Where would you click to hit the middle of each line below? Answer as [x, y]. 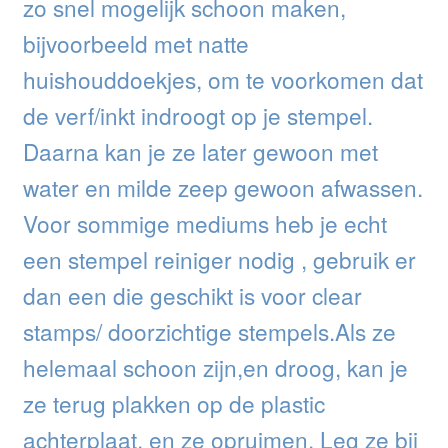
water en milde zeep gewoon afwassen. [222, 187]
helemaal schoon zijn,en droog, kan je [215, 367]
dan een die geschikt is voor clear [192, 295]
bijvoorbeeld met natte [135, 43]
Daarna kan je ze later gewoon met [200, 151]
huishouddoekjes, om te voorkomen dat [222, 79]
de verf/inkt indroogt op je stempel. [197, 115]
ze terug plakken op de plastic [173, 403]
